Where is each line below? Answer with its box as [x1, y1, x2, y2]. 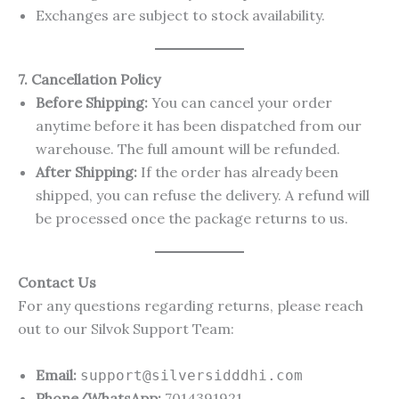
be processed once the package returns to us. [36, 209, 348, 228]
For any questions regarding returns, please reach [18, 297, 363, 315]
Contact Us [18, 273, 96, 292]
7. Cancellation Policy [18, 70, 160, 89]
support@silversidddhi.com [80, 366, 303, 384]
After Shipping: [36, 163, 137, 182]
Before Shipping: [36, 94, 148, 112]
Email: [36, 365, 77, 384]
